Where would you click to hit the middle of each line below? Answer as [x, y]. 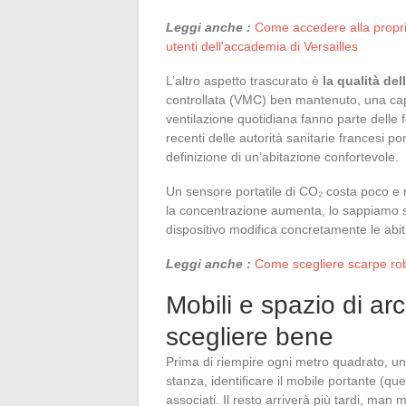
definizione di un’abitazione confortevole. [282, 156]
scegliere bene [250, 336]
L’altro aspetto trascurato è [244, 80]
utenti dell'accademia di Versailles [262, 46]
